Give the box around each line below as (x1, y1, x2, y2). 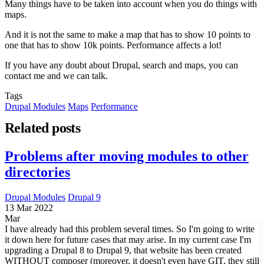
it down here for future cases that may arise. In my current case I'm (5, 235, 251, 245)
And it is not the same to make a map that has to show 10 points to (5, 29, 250, 40)
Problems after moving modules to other (5, 148, 249, 164)
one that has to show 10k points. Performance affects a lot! (5, 40, 222, 51)
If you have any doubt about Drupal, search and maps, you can (5, 60, 238, 71)
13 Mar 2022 (5, 203, 53, 213)
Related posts (5, 120, 81, 136)
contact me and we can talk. (5, 71, 108, 81)
